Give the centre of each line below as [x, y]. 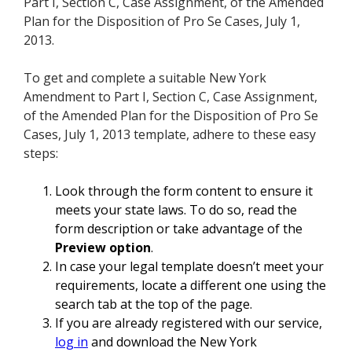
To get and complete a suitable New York [145, 78]
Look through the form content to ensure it [184, 191]
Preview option [103, 248]
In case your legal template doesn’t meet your [189, 267]
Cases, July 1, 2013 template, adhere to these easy [170, 135]
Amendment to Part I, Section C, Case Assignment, [170, 97]
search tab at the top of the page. [154, 304]
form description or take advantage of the [179, 229]
